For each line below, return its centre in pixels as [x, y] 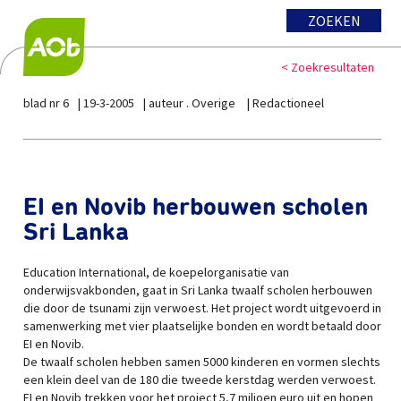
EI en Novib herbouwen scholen [196, 208]
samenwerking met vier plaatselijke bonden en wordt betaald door [202, 326]
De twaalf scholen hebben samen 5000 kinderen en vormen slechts [202, 362]
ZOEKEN [334, 21]
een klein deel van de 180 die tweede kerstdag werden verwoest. [200, 380]
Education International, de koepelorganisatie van [156, 272]
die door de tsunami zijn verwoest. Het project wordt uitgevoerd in [202, 308]
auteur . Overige [193, 103]
